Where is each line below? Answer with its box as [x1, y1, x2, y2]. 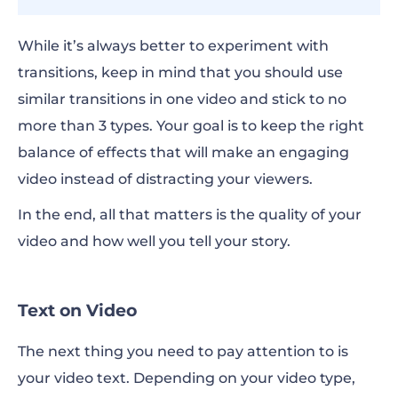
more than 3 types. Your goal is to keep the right [18, 116, 364, 134]
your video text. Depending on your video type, [18, 369, 355, 386]
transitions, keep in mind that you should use [18, 63, 343, 81]
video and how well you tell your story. [18, 232, 291, 250]
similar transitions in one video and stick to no [18, 90, 346, 107]
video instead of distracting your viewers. [18, 170, 313, 187]
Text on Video [18, 298, 137, 321]
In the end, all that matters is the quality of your [18, 205, 362, 223]
